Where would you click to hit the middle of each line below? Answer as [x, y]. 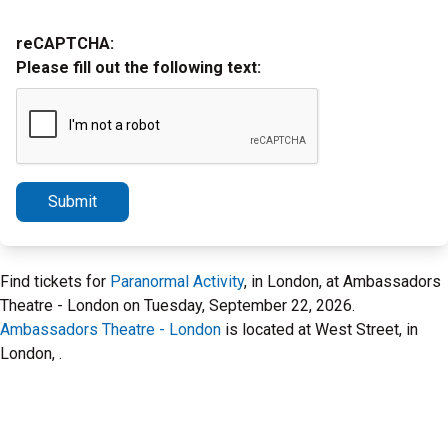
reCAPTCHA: [65, 43]
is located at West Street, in [319, 329]
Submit [72, 201]
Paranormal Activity [177, 281]
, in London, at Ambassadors [342, 281]
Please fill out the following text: [138, 67]
